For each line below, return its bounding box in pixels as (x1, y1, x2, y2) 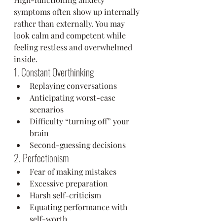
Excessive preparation (30, 178, 108, 188)
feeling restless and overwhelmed (14, 42, 134, 52)
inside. (14, 54, 37, 64)
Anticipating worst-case (30, 92, 117, 103)
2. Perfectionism (14, 150, 69, 165)
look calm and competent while (14, 30, 128, 40)
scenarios (30, 104, 64, 114)
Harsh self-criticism (30, 190, 101, 200)
